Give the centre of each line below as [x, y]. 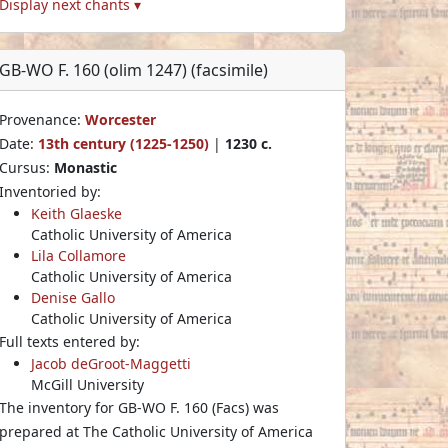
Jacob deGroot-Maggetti [111, 363]
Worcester [120, 119]
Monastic [85, 167]
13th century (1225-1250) [123, 143]
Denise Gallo [73, 297]
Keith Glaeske [76, 213]
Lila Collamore [78, 255]
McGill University [87, 384]
